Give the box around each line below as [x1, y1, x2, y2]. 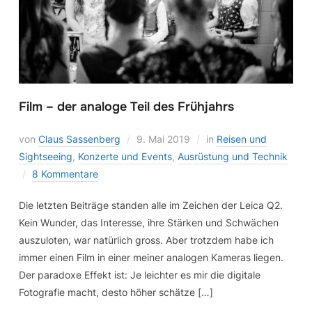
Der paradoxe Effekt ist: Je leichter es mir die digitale [18, 268, 260, 281]
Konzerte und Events [77, 150, 172, 162]
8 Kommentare [31, 167, 98, 180]
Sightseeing [18, 150, 72, 162]
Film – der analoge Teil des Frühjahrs [18, 98, 234, 114]
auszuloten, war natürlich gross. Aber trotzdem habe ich [18, 233, 274, 246]
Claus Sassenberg [38, 132, 120, 145]
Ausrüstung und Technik [177, 150, 288, 162]
